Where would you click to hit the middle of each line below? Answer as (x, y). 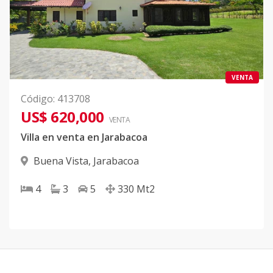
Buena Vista (61, 161)
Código (37, 99)
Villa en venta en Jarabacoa (84, 137)
